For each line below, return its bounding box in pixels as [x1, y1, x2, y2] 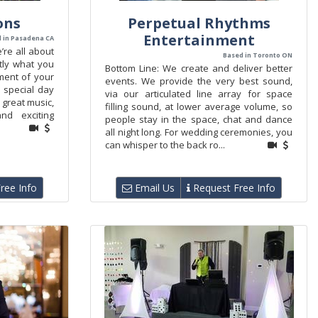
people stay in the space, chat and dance [105, 113, 292, 126]
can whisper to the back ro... [105, 138, 225, 151]
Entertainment [143, 31, 255, 50]
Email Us [132, 181, 175, 194]
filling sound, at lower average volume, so [105, 100, 292, 113]
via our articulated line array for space [105, 87, 292, 100]
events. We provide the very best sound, [105, 75, 292, 87]
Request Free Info [190, 181, 275, 194]
